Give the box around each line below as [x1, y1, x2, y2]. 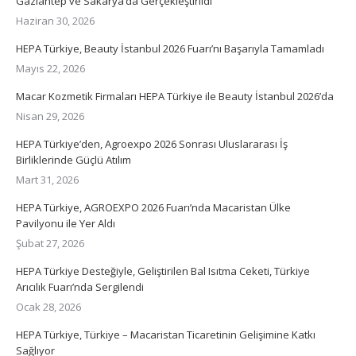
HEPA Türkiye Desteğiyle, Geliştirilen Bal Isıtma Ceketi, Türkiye [16, 263, 310, 278]
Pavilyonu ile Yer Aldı [16, 215, 115, 230]
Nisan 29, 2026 [16, 108, 84, 123]
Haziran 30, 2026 [16, 13, 95, 28]
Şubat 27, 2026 [16, 235, 84, 250]
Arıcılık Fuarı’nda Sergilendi [16, 279, 144, 294]
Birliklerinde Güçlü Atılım [16, 152, 131, 167]
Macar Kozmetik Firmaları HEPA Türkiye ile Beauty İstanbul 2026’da [16, 88, 334, 103]
